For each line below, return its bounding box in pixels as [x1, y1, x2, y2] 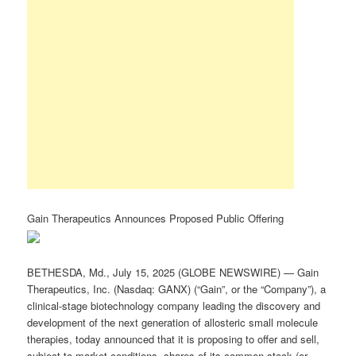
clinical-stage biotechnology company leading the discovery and [27, 297, 321, 313]
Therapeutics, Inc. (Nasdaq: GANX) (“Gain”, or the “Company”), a [27, 281, 327, 296]
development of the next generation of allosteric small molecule [27, 314, 319, 330]
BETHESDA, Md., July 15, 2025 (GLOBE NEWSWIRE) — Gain [27, 264, 319, 280]
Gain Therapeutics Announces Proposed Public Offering [27, 210, 284, 226]
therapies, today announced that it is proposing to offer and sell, [27, 331, 320, 346]
